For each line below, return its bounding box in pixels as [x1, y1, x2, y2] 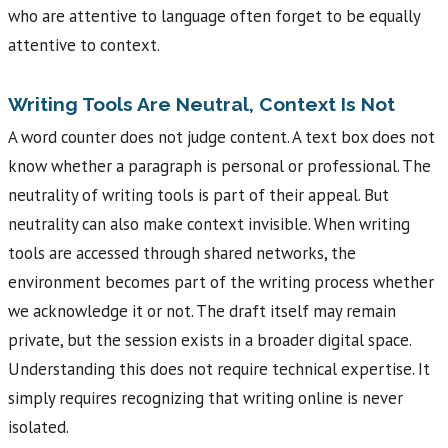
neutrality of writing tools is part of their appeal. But [8, 184, 389, 207]
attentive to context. [8, 33, 160, 56]
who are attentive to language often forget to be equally [8, 4, 420, 27]
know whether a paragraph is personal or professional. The [8, 155, 431, 178]
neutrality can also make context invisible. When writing [8, 213, 410, 236]
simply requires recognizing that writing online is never [8, 387, 403, 410]
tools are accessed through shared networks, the [8, 242, 356, 265]
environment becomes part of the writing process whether [8, 271, 434, 294]
